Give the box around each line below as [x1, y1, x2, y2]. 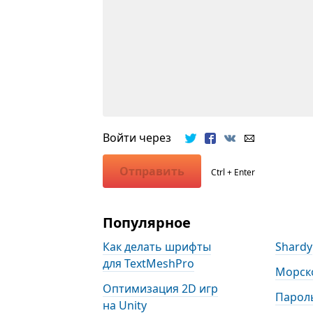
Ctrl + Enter [211, 166, 256, 179]
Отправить [119, 163, 185, 180]
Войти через [103, 130, 186, 146]
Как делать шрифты [103, 239, 212, 255]
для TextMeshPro [103, 256, 195, 272]
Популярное [103, 213, 191, 233]
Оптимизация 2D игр [103, 281, 219, 297]
